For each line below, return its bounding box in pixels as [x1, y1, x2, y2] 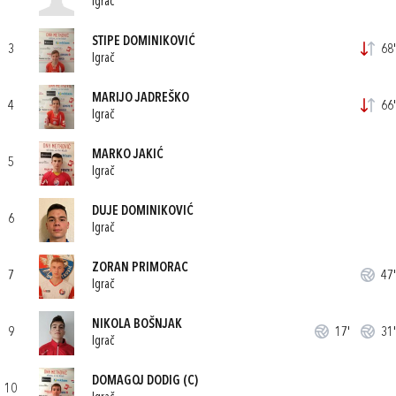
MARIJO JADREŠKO [92, 91, 189, 105]
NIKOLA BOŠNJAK [92, 317, 182, 331]
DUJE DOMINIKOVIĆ [92, 204, 194, 218]
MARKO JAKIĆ [92, 148, 164, 162]
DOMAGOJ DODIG [92, 374, 180, 388]
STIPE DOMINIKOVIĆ [92, 34, 195, 49]
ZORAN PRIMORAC [92, 261, 188, 275]
